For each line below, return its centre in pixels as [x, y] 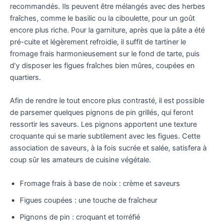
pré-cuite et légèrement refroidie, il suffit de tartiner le [98, 42]
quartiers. [25, 77]
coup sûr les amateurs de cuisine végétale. [80, 160]
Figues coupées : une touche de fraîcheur [89, 200]
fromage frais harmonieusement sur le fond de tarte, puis [105, 54]
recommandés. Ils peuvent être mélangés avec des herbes [108, 6]
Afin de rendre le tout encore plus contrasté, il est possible [107, 101]
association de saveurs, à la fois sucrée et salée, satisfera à [108, 148]
